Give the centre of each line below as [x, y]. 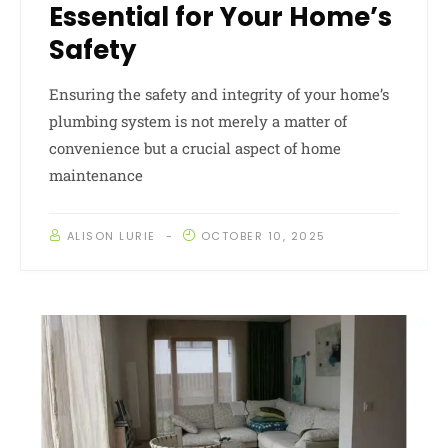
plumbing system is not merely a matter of [198, 120]
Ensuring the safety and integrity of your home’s [219, 93]
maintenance [96, 174]
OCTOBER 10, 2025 [263, 235]
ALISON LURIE [111, 235]
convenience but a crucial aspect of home [195, 147]
